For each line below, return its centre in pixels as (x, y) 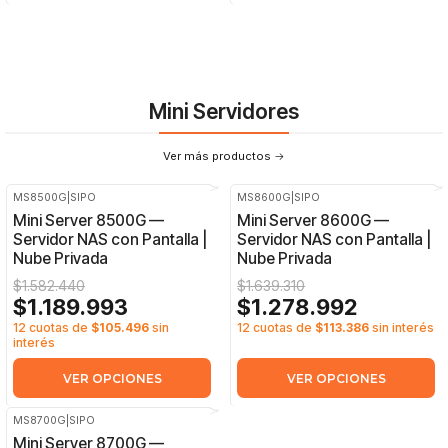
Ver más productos (217, 155)
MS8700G (40, 421)
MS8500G (40, 197)
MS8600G (264, 197)
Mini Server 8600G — (313, 220)
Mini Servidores (224, 111)
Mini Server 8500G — (89, 220)
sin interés (402, 327)
